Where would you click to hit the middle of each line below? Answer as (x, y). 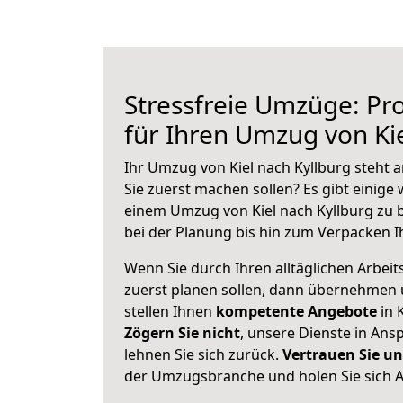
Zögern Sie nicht (182, 333)
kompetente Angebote (296, 311)
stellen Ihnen (170, 311)
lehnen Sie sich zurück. (203, 354)
